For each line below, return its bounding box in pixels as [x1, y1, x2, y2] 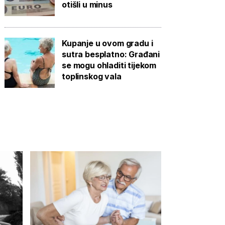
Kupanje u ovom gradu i [62, 38, 153, 48]
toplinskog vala [62, 71, 122, 81]
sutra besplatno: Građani [62, 49, 160, 59]
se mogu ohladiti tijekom [62, 60, 157, 70]
